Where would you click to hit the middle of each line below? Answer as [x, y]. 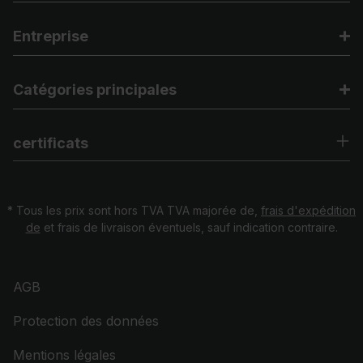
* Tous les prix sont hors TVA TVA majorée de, [134, 210]
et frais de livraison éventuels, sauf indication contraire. [189, 227]
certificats [51, 143]
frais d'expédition [308, 210]
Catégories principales [95, 90]
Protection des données [86, 321]
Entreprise [51, 36]
